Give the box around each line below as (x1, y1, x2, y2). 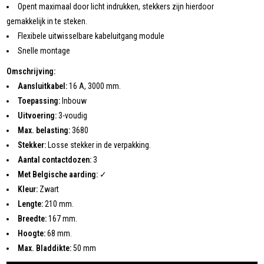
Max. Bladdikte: (18, 243, 72, 253)
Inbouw (60, 95, 87, 105)
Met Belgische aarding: (18, 169, 98, 179)
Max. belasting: (18, 125, 71, 135)
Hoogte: (18, 228, 46, 238)
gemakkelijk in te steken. (6, 16, 88, 26)
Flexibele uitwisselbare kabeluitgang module (18, 31, 165, 41)
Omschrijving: (6, 66, 56, 76)
